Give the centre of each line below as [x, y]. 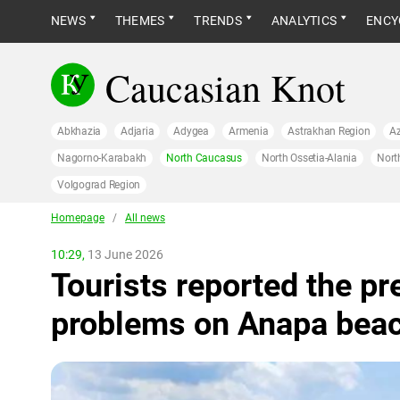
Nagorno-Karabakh [102, 158]
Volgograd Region [99, 185]
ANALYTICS [304, 21]
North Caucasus [204, 158]
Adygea [191, 131]
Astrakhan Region [329, 131]
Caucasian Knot [225, 87]
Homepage [78, 218]
